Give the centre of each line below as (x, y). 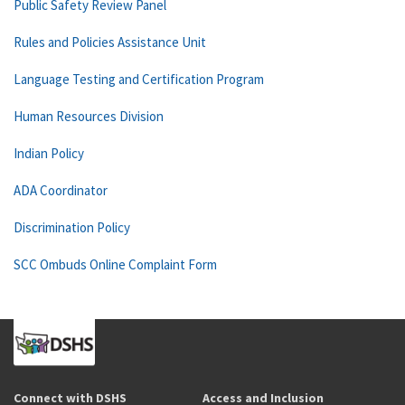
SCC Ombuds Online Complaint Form (115, 264)
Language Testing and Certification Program (139, 79)
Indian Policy (49, 153)
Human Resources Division (89, 116)
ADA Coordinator (61, 190)
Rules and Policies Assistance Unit (110, 42)
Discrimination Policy (72, 227)
